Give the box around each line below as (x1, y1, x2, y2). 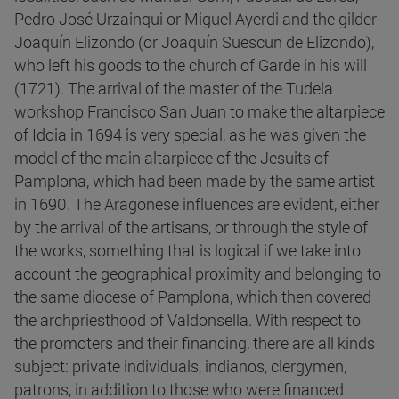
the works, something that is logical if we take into (14, 239, 361, 261)
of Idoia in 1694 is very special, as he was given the (14, 123, 366, 145)
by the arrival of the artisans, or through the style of (14, 216, 368, 238)
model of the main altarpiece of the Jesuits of (14, 146, 329, 168)
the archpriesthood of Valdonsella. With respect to (14, 308, 361, 330)
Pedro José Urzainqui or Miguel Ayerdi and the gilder (14, 7, 377, 29)
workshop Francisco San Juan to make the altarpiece (14, 100, 385, 122)
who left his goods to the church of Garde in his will (14, 53, 367, 76)
